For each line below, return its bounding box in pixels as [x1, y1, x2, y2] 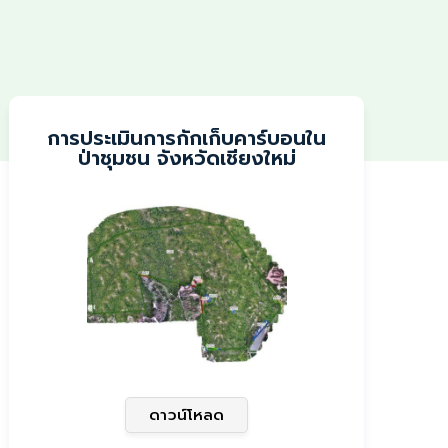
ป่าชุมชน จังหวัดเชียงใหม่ [77, 143, 296, 173]
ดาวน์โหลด [149, 404, 225, 426]
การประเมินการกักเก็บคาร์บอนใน [47, 123, 327, 153]
